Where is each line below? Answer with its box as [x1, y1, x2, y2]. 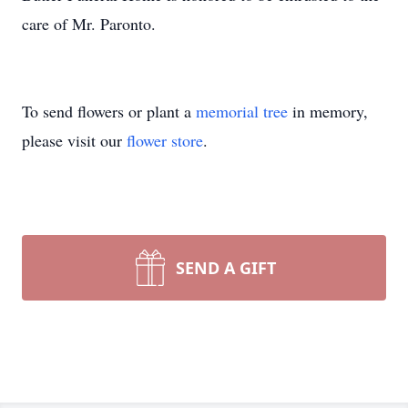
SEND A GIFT [176, 257, 276, 279]
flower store [127, 129, 203, 151]
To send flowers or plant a [22, 100, 196, 122]
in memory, [288, 100, 368, 122]
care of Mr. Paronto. [22, 13, 156, 35]
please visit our [22, 129, 127, 151]
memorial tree [196, 100, 288, 122]
